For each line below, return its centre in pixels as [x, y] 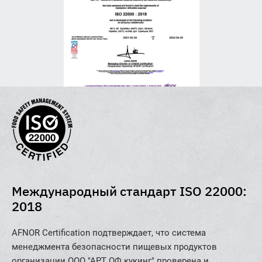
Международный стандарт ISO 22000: [129, 191]
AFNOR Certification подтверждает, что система [109, 233]
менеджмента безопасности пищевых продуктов [114, 247]
